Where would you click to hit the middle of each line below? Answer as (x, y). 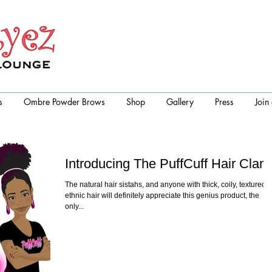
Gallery (180, 102)
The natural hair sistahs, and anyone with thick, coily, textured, (166, 185)
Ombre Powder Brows (64, 102)
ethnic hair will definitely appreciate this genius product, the (162, 195)
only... (74, 206)
